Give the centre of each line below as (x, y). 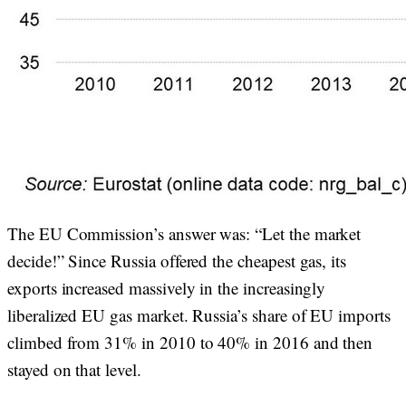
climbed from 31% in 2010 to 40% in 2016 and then (190, 342)
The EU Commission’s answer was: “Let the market (184, 233)
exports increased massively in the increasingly (167, 288)
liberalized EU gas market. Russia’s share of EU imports (199, 315)
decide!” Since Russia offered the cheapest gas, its (177, 261)
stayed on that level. (77, 369)
